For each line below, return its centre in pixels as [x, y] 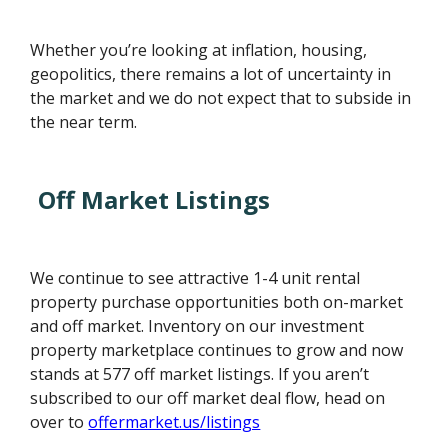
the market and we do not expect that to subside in [221, 97]
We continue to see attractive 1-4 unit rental [195, 277]
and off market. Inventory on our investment [197, 325]
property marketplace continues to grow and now [217, 349]
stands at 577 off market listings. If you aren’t [200, 373]
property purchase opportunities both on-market [217, 301]
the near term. [84, 121]
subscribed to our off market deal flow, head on [208, 397]
